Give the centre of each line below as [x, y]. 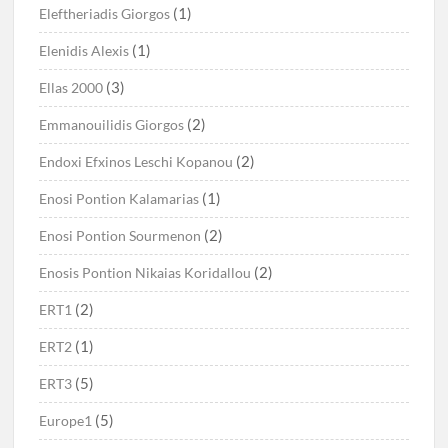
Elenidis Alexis [84, 51]
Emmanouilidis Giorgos [112, 125]
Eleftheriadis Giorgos [105, 14]
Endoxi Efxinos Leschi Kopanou [136, 162]
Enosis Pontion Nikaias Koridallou [145, 273]
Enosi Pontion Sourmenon [120, 236]
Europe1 [66, 421]
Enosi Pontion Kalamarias [119, 199]
